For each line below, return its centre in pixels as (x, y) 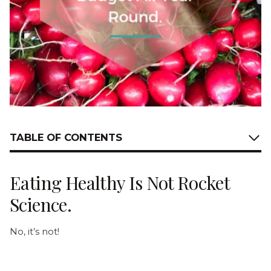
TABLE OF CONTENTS (66, 138)
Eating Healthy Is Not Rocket (120, 182)
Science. (41, 204)
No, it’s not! (34, 231)
